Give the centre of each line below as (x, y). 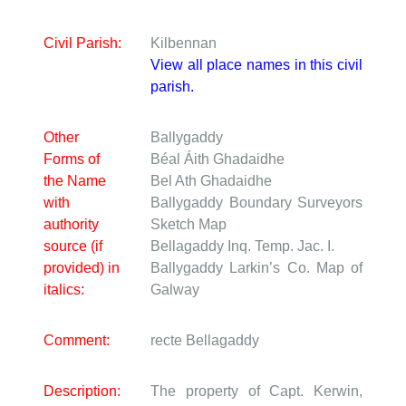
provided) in (82, 268)
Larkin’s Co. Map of (296, 268)
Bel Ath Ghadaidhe (211, 181)
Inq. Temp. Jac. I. (281, 246)
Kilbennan (184, 43)
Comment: (77, 341)
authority (71, 225)
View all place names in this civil (256, 65)
